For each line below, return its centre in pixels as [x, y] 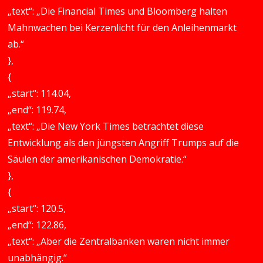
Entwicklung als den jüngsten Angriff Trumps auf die [124, 143]
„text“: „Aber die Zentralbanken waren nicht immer [119, 241]
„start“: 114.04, [40, 93]
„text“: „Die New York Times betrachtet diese [106, 126]
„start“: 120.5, [37, 208]
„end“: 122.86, [37, 225]
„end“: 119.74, [37, 110]
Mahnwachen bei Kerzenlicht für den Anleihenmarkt [122, 28]
